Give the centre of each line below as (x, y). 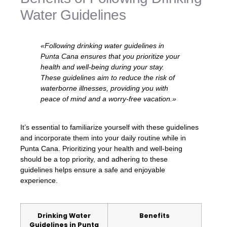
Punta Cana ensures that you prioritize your (110, 56)
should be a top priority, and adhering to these (94, 159)
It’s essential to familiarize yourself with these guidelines (109, 127)
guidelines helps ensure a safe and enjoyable (93, 169)
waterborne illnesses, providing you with (104, 88)
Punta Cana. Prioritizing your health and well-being (101, 148)
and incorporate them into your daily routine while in (103, 138)
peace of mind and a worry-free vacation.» (108, 99)
